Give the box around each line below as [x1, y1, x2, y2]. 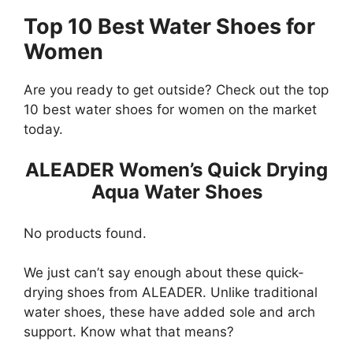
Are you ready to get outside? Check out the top [24, 81, 329, 98]
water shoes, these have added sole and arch [24, 304, 315, 321]
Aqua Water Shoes [91, 180, 262, 204]
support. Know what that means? [24, 324, 234, 340]
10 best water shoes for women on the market [24, 101, 317, 117]
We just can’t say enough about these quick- [24, 265, 304, 281]
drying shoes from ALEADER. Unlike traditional [24, 284, 318, 301]
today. [24, 121, 63, 137]
